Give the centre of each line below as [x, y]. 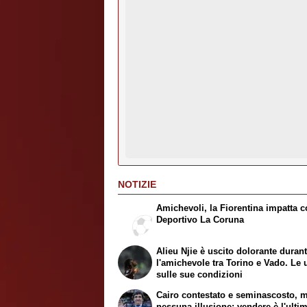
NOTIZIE [137, 184]
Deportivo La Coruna [200, 220]
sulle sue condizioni [200, 275]
